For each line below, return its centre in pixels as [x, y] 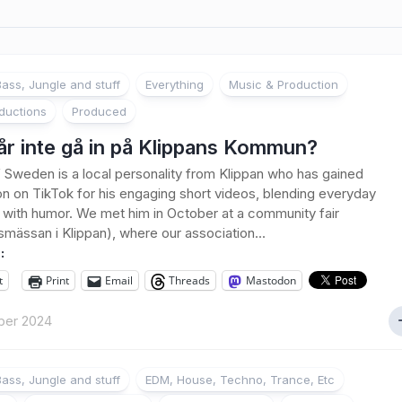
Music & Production [284, 84]
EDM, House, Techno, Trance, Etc [240, 380]
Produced [99, 111]
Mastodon [271, 280]
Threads [189, 280]
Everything [175, 84]
